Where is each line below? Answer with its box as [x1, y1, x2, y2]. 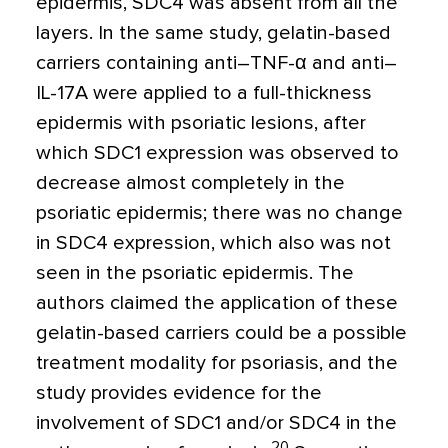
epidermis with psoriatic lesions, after [36, 113, 366, 134]
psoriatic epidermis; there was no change [36, 203, 403, 224]
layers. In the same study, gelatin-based [36, 23, 391, 44]
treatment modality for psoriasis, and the [36, 353, 398, 374]
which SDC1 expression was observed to [36, 143, 399, 164]
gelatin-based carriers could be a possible [36, 323, 407, 344]
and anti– [307, 53, 397, 74]
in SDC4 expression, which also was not [36, 233, 391, 254]
